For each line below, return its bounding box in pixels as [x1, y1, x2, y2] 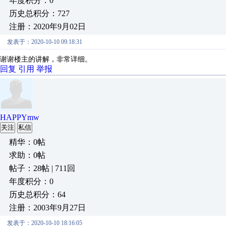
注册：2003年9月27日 [9, 203, 86, 212]
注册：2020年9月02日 [9, 22, 86, 31]
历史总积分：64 [9, 190, 66, 199]
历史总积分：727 [9, 9, 70, 18]
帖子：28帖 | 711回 [9, 164, 75, 173]
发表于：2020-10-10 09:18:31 [7, 38, 82, 45]
